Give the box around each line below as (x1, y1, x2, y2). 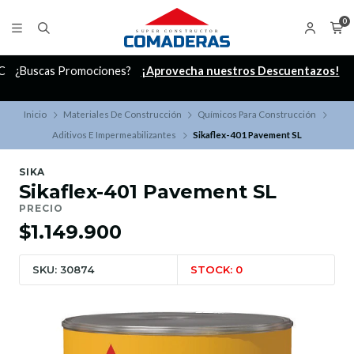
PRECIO (19, 202, 63, 215)
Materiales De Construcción (62, 109, 182, 120)
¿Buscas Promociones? (14, 64, 134, 78)
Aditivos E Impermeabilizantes (52, 130, 177, 141)
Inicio (24, 109, 47, 120)
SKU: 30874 (32, 263, 94, 277)
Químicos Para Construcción (198, 109, 317, 120)
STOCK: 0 (190, 263, 243, 277)
